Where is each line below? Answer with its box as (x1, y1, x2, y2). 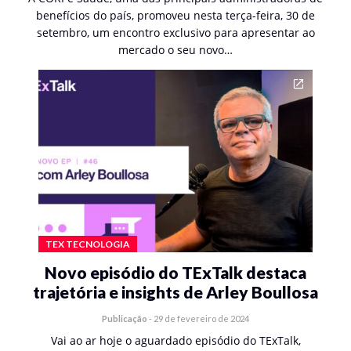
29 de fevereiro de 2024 (154, 313, 249, 324)
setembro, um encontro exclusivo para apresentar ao (36, 25, 315, 40)
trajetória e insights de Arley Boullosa (33, 282, 318, 302)
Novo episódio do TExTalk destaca (45, 262, 306, 282)
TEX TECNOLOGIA (45, 238, 130, 250)
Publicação (102, 313, 147, 324)
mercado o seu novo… (118, 42, 233, 57)
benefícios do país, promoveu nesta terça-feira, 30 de (36, 8, 315, 23)
